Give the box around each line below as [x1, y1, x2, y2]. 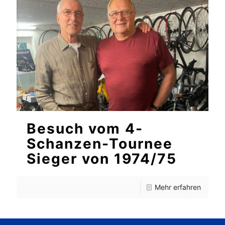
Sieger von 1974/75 [27, 150, 177, 167]
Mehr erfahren [155, 182, 201, 191]
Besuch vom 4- [27, 120, 143, 137]
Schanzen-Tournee [27, 135, 173, 152]
